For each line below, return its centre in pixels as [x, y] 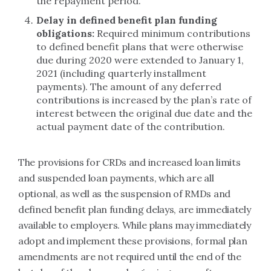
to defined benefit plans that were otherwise [140, 47]
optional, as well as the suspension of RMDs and [124, 194]
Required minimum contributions [172, 33]
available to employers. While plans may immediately [135, 225]
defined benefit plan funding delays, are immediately [135, 209]
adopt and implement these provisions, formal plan [133, 241]
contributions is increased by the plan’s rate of [144, 100]
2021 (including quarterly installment [121, 73]
